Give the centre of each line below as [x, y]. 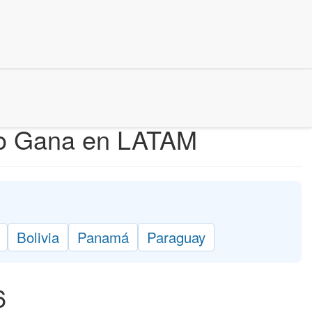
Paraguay [176, 237]
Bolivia [38, 237]
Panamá [103, 237]
